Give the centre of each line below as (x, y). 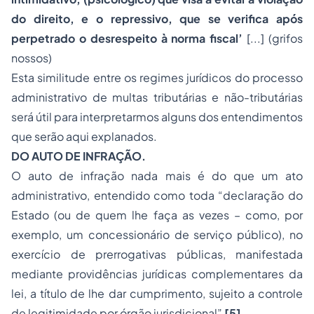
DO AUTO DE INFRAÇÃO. (78, 156)
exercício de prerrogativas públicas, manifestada (157, 254)
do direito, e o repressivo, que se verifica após (157, 19)
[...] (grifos (273, 38)
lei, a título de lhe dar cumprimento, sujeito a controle (157, 293)
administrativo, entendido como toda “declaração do (157, 195)
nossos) (32, 58)
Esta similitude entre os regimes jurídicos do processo (157, 77)
